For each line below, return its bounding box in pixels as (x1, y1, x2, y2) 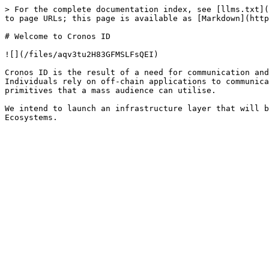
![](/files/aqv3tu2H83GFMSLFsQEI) (5, 50, 159, 59)
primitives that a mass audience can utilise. (5, 86, 216, 95)
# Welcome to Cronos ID (5, 32, 110, 41)
